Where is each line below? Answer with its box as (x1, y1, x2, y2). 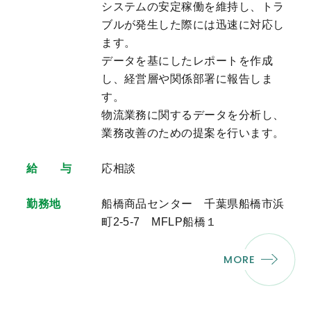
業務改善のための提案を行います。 (101, 127, 285, 140)
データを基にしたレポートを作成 (101, 55, 274, 67)
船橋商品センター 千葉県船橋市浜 (101, 198, 285, 210)
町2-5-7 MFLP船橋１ (101, 216, 217, 228)
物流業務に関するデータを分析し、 (101, 109, 285, 121)
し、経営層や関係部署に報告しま (101, 73, 274, 85)
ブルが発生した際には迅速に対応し (101, 19, 285, 31)
